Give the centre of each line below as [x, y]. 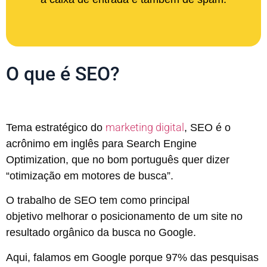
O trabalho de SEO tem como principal [98, 201]
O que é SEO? [63, 74]
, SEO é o [207, 128]
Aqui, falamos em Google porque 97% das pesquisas [132, 257]
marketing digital [145, 127]
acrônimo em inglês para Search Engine [101, 144]
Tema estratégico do [56, 128]
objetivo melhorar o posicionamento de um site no [124, 217]
